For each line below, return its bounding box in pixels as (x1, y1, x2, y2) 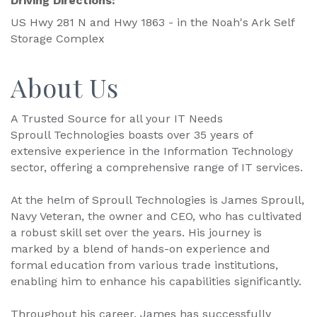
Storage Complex (11, 31, 105, 45)
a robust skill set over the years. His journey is (11, 225, 262, 239)
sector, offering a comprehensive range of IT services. (11, 160, 303, 174)
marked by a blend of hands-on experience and (11, 241, 270, 255)
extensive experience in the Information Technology (11, 144, 293, 158)
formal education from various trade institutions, (11, 258, 278, 272)
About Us (11, 69, 119, 104)
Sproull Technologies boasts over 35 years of (11, 127, 253, 142)
